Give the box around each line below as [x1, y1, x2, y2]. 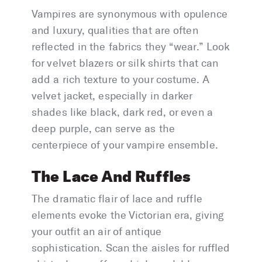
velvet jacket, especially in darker [32, 89, 192, 103]
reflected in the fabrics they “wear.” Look [32, 40, 230, 54]
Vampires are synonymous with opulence [32, 8, 227, 21]
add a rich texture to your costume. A [32, 73, 209, 87]
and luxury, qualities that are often [32, 24, 198, 37]
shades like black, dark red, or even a [32, 106, 213, 119]
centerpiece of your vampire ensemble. [32, 139, 218, 152]
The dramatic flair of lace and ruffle [32, 192, 202, 206]
